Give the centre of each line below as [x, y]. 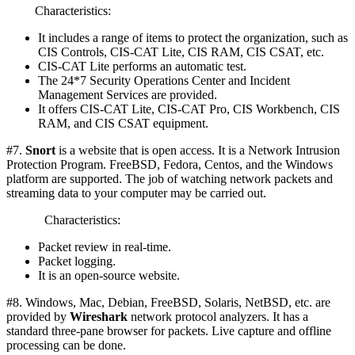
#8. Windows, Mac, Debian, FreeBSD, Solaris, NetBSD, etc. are [168, 303]
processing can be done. [66, 345]
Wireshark [100, 317]
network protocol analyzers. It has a [219, 317]
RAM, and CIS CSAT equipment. [123, 124]
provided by [38, 317]
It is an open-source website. [109, 276]
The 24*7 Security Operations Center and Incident [164, 81]
